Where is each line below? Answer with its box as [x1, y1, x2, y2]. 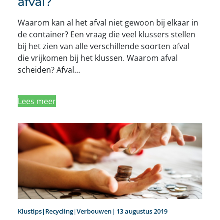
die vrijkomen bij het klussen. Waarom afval [18, 53, 178, 64]
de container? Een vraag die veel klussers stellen [18, 29, 195, 40]
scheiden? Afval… [18, 64, 80, 76]
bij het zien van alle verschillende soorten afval [18, 41, 190, 52]
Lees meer [18, 96, 56, 107]
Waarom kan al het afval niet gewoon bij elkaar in [18, 17, 198, 28]
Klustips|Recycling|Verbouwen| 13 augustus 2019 [18, 207, 167, 216]
